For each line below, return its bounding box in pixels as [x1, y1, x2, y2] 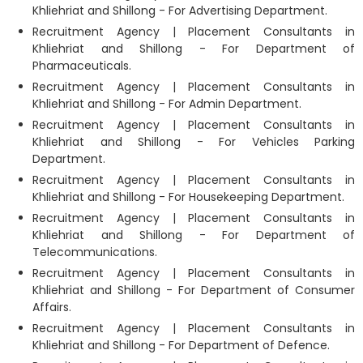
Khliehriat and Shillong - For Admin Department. [32, 95, 301, 112]
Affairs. [32, 298, 71, 315]
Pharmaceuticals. [32, 57, 131, 74]
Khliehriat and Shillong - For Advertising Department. [32, 2, 327, 19]
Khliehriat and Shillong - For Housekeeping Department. [32, 188, 344, 205]
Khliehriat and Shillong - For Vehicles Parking [32, 133, 355, 150]
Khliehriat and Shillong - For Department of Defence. [32, 336, 330, 353]
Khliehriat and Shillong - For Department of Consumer [32, 281, 355, 298]
